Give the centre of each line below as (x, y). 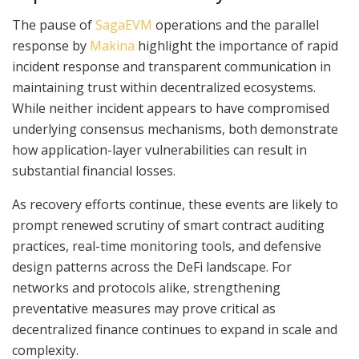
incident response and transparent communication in (171, 66)
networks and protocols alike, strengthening (146, 287)
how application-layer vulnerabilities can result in (159, 149)
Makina (112, 45)
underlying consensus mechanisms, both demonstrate (175, 129)
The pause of (54, 24)
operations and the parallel (236, 24)
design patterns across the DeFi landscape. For (152, 266)
